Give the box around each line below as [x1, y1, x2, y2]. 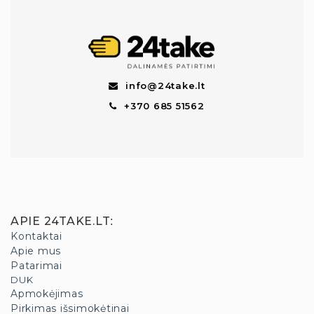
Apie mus [11, 245, 64, 258]
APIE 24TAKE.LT [11, 214, 111, 228]
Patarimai [11, 259, 62, 273]
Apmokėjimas [11, 287, 93, 301]
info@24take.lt [125, 80, 205, 92]
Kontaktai [11, 230, 66, 243]
